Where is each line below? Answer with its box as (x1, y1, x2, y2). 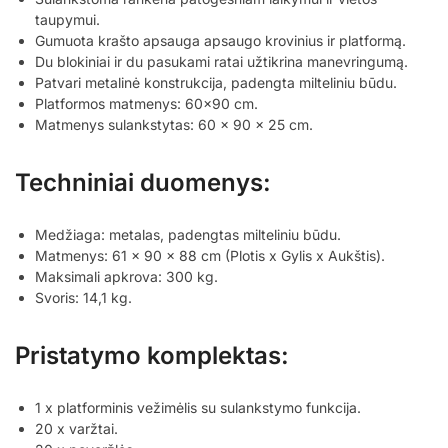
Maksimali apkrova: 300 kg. (35, 267, 218, 285)
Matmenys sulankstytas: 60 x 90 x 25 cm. (35, 115, 313, 133)
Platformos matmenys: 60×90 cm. (35, 94, 258, 112)
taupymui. (35, 10, 100, 28)
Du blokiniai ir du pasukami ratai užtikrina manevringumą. (35, 52, 408, 70)
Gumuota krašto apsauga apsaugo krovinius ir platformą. (35, 31, 406, 49)
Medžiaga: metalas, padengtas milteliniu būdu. (35, 225, 341, 243)
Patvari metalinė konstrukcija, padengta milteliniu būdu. (35, 73, 397, 91)
